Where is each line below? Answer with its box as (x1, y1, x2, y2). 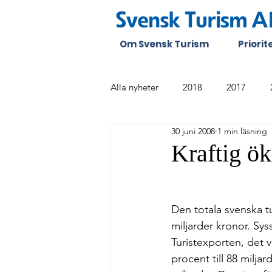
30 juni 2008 (171, 125, 215, 137)
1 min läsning (217, 125, 267, 137)
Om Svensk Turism (120, 38, 209, 50)
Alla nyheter (110, 81, 158, 93)
